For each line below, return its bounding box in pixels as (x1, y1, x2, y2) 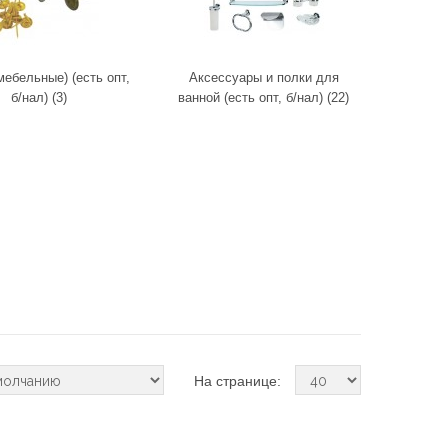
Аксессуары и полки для (188, 70, 339, 85)
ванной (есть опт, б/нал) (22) (178, 90, 349, 105)
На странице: (194, 373, 285, 389)
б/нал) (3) (10, 90, 67, 105)
